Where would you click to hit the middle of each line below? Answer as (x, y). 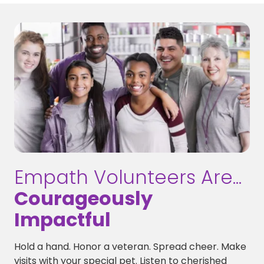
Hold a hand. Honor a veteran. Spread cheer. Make (130, 247)
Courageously (83, 199)
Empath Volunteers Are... (128, 177)
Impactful (62, 220)
